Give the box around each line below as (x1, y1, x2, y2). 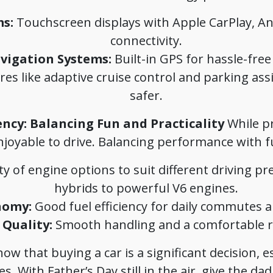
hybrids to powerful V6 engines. (54, 180, 238, 196)
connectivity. (110, 32, 182, 49)
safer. (130, 87, 163, 104)
